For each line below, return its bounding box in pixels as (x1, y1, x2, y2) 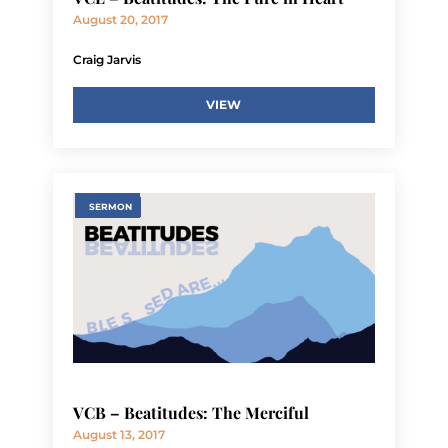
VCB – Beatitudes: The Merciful (72, 402, 309, 424)
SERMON (88, 201, 132, 213)
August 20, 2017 (72, 12, 168, 28)
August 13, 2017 (72, 427, 165, 443)
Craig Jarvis (72, 52, 141, 68)
